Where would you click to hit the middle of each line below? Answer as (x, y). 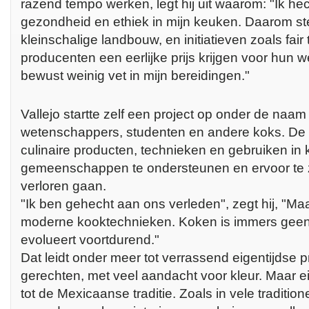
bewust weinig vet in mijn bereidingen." (135, 75)
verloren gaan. (63, 186)
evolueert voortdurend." (90, 239)
